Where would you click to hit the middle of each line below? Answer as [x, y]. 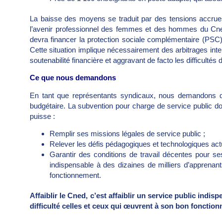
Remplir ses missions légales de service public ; [127, 134]
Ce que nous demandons [73, 78]
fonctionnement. [75, 175]
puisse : [42, 116]
